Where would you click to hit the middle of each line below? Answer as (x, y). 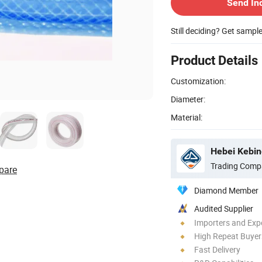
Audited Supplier (224, 208)
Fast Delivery (217, 249)
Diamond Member (226, 190)
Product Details (214, 60)
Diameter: (188, 99)
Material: (187, 117)
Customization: (198, 81)
